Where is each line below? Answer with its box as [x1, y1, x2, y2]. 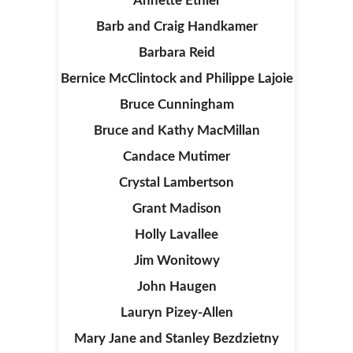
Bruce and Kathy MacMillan [93, 124, 260, 137]
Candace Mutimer [123, 150, 230, 163]
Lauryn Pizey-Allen [120, 306, 233, 319]
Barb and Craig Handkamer [95, 20, 258, 33]
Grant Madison [132, 202, 221, 215]
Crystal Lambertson [119, 176, 234, 189]
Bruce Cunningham [119, 98, 234, 111]
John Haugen [136, 280, 217, 293]
